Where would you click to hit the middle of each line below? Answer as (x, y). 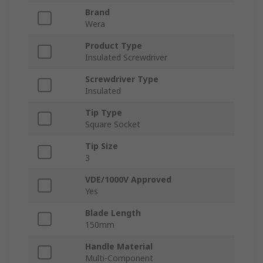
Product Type (114, 46)
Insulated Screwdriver (126, 58)
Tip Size (102, 146)
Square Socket (113, 124)
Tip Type (104, 113)
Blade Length (113, 213)
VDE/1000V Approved (128, 180)
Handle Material (119, 247)
